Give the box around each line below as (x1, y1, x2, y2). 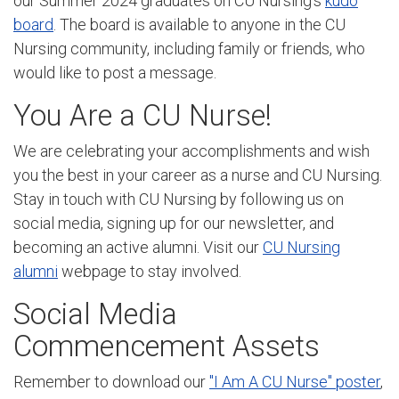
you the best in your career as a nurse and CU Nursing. (13, 166, 382, 185)
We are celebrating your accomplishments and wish (13, 142, 370, 161)
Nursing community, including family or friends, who (13, 39, 365, 59)
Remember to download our (13, 372, 209, 392)
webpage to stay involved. (58, 262, 241, 281)
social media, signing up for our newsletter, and (13, 214, 334, 233)
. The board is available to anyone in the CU (53, 15, 346, 35)
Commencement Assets (13, 329, 320, 364)
